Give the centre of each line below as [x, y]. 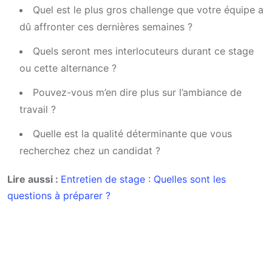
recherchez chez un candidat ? [90, 151]
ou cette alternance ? [68, 68]
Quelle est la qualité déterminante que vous [132, 134]
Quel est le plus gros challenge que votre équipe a [148, 10]
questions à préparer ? [59, 196]
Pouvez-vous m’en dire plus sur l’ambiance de [137, 93]
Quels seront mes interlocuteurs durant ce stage [143, 51]
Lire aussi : [34, 179]
